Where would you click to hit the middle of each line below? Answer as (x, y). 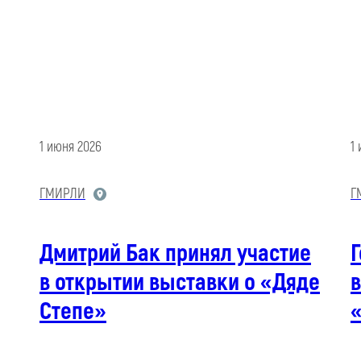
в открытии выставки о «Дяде (179, 283)
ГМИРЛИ (62, 194)
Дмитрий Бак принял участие (175, 254)
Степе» (73, 312)
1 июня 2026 (70, 147)
